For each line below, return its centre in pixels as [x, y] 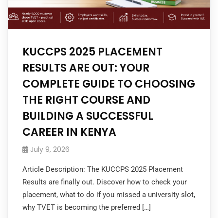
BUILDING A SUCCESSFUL [88, 116]
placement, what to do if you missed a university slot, [109, 194]
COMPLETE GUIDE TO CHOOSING [109, 84]
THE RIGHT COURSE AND [86, 100]
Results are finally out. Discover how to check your [105, 182]
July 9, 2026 [50, 149]
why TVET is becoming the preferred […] [87, 207]
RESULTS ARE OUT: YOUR [86, 68]
